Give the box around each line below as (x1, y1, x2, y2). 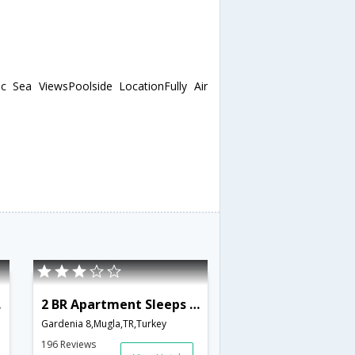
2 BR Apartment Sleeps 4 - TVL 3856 (189, 295, 200, 313)
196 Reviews (40, 337, 96, 351)
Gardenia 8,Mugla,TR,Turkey (40, 316, 166, 330)
